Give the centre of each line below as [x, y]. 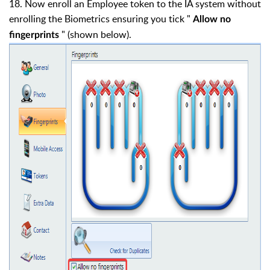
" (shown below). [98, 35]
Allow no [212, 20]
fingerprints [35, 35]
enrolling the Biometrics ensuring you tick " [101, 19]
